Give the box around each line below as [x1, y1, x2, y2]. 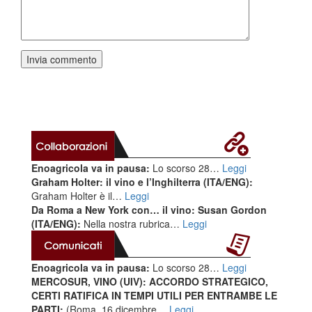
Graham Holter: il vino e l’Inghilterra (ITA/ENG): [31, 175, 253, 189]
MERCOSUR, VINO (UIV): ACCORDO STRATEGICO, [31, 274, 268, 288]
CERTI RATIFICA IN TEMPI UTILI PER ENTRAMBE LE [31, 288, 277, 302]
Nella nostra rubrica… [81, 217, 182, 231]
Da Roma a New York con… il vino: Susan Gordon [31, 203, 267, 217]
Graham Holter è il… [31, 189, 125, 203]
